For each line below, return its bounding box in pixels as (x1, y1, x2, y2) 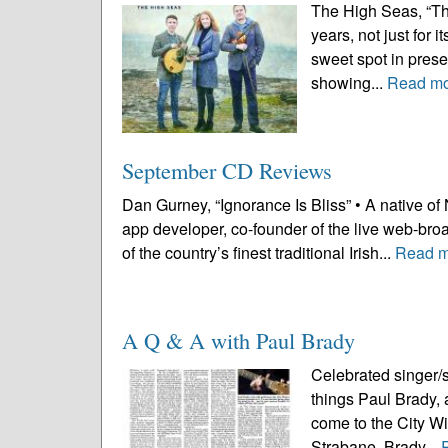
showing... (311, 71, 388, 94)
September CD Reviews (122, 155, 332, 185)
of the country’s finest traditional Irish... (122, 241, 395, 264)
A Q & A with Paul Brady (122, 325, 355, 355)
